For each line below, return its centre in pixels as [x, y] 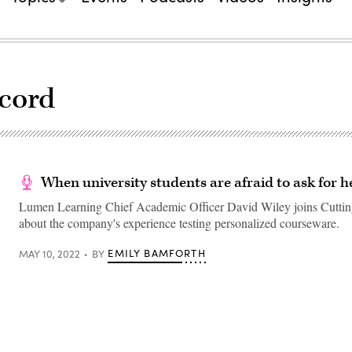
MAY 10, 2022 [49, 253]
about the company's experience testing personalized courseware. [179, 223]
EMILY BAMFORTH [157, 253]
